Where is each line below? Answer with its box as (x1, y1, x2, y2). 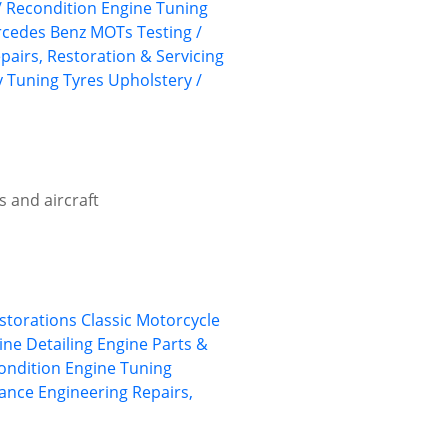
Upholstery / (108, 69, 202, 92)
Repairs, (132, 381, 193, 404)
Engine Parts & (97, 333, 208, 356)
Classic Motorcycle (81, 309, 220, 332)
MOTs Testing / (90, 21, 202, 44)
